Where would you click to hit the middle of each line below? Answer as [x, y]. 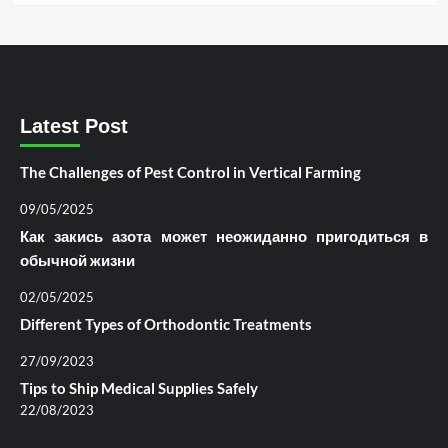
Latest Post [74, 126]
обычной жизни [77, 260]
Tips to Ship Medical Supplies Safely [139, 388]
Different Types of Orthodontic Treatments [166, 324]
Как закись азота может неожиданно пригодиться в [224, 236]
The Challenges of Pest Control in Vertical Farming [190, 172]
